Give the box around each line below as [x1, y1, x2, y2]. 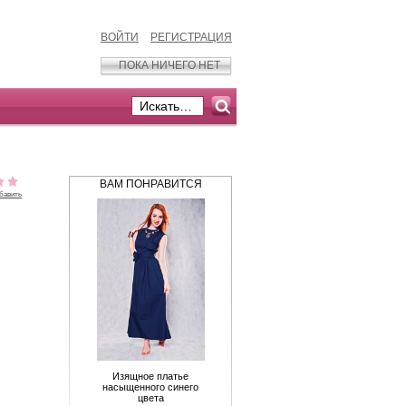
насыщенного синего [102, 381, 198, 392]
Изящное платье [112, 370, 188, 382]
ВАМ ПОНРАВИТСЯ [99, 178, 202, 190]
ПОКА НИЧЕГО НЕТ [119, 59, 220, 72]
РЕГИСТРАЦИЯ [150, 31, 232, 43]
